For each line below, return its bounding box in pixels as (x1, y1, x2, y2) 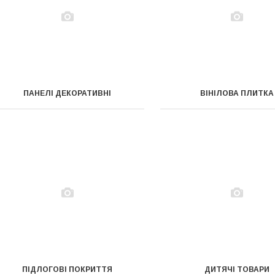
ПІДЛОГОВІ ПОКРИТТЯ (22, 265, 113, 274)
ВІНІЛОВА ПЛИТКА (199, 89, 274, 98)
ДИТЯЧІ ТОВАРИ (204, 265, 269, 274)
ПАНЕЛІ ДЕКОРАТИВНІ (23, 89, 112, 98)
